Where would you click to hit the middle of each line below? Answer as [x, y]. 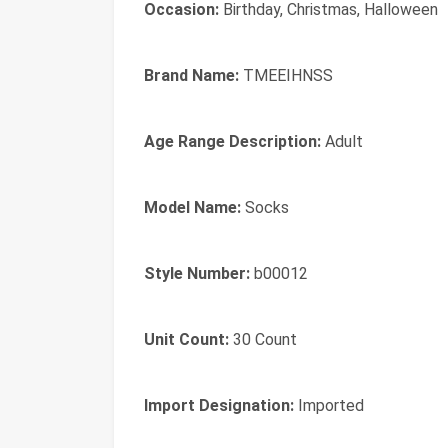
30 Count [263, 339]
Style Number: [197, 273]
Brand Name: [191, 75]
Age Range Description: [232, 141]
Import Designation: [219, 405]
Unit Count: [186, 339]
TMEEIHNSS [286, 75]
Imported [329, 405]
